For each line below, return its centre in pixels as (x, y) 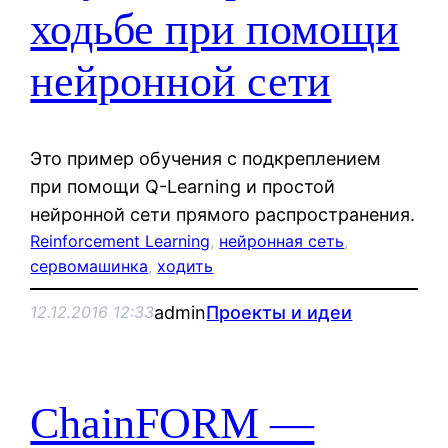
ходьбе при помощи (215, 30)
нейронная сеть (282, 240)
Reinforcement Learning (120, 240)
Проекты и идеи (279, 312)
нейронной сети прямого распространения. (223, 214)
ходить (185, 265)
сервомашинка (89, 265)
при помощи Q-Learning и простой (183, 186)
